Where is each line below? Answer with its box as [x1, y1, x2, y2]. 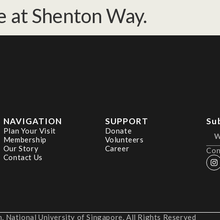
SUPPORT [105, 116, 148, 126]
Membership [3, 135, 47, 144]
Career [105, 144, 130, 153]
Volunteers [105, 135, 144, 144]
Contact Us [3, 153, 43, 162]
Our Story [3, 144, 39, 153]
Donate [105, 126, 132, 135]
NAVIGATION [3, 116, 62, 126]
